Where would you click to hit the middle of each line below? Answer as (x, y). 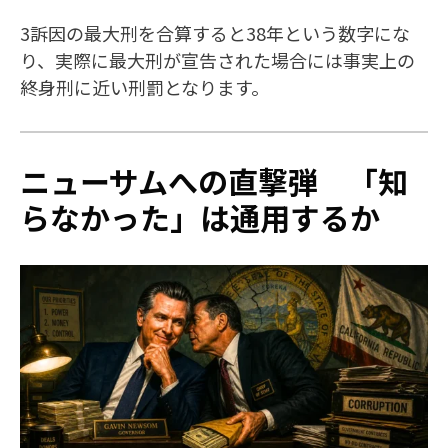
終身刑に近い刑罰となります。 (144, 87)
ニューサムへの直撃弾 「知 (214, 181)
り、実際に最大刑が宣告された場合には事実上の (217, 60)
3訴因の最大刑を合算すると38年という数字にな (215, 33)
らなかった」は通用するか (200, 217)
